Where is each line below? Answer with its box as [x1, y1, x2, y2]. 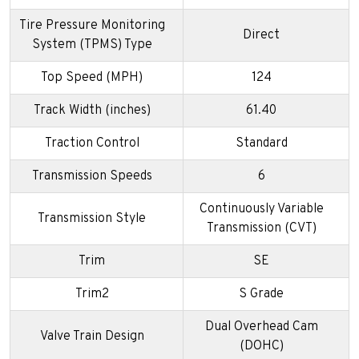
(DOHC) [239, 338, 284, 355]
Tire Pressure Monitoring [18, 18, 165, 34]
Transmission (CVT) [206, 220, 317, 237]
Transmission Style [38, 211, 146, 228]
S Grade [239, 286, 284, 303]
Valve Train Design [39, 329, 144, 345]
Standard [235, 135, 288, 152]
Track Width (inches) [33, 103, 151, 119]
